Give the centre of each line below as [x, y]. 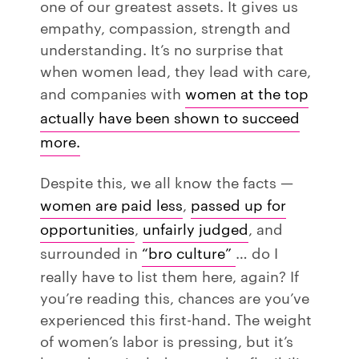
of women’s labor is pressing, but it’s [167, 340]
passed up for [238, 204]
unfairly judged [196, 228]
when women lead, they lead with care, [175, 70]
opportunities [87, 228]
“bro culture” [189, 252]
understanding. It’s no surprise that [162, 48]
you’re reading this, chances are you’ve [175, 296]
